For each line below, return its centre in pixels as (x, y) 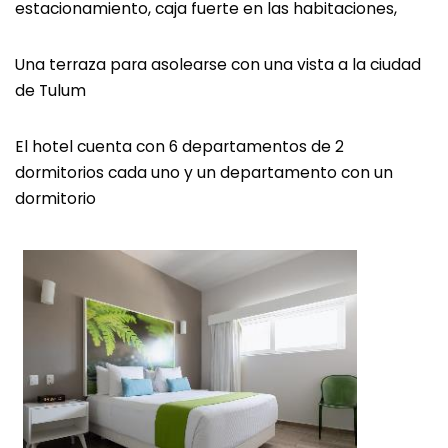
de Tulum (50, 90)
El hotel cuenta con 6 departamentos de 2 (179, 146)
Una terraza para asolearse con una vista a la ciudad (218, 64)
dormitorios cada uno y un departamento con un (204, 172)
